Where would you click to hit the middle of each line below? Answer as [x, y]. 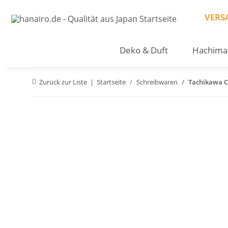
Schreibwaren [157, 82]
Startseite [111, 82]
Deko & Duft [144, 50]
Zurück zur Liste [63, 82]
